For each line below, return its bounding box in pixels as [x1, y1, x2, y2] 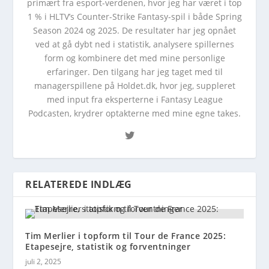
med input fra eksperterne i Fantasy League [46, 93, 223, 105]
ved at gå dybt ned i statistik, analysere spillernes [35, 38, 234, 50]
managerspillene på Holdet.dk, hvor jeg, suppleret [34, 79, 235, 91]
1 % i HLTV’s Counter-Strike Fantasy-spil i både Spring [27, 10, 242, 22]
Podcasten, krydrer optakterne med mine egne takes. [28, 107, 241, 119]
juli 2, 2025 [25, 256, 62, 267]
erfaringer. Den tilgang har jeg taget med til [46, 65, 223, 77]
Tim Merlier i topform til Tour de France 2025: [25, 229, 226, 241]
